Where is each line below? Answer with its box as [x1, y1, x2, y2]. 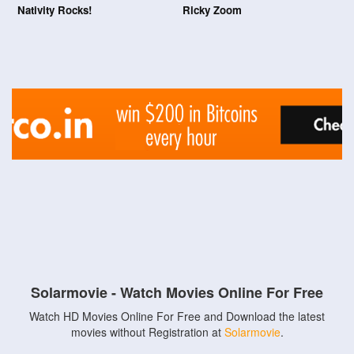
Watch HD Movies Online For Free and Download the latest [29, 308, 325, 324]
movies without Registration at [70, 324, 224, 340]
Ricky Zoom [183, 2, 242, 17]
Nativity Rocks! [17, 2, 92, 17]
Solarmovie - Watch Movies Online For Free [31, 282, 323, 303]
